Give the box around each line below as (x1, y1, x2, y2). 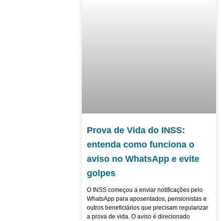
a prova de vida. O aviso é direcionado (86, 213, 190, 220)
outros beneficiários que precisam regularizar (86, 204, 208, 211)
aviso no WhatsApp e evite (86, 153, 199, 164)
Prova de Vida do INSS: (86, 125, 185, 135)
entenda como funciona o (86, 139, 194, 149)
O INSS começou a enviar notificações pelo (86, 186, 203, 193)
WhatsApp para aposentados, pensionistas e (86, 195, 207, 202)
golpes (86, 168, 115, 178)
